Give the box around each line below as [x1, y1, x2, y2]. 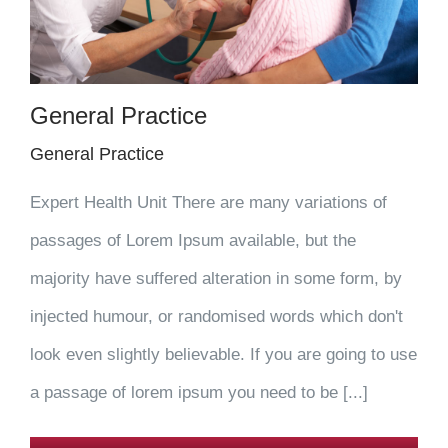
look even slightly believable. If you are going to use [30, 344, 417, 364]
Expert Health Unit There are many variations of [30, 192, 387, 212]
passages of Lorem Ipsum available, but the [30, 230, 356, 250]
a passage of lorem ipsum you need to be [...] [30, 382, 368, 402]
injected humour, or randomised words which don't [30, 306, 403, 326]
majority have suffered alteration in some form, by [30, 268, 402, 288]
